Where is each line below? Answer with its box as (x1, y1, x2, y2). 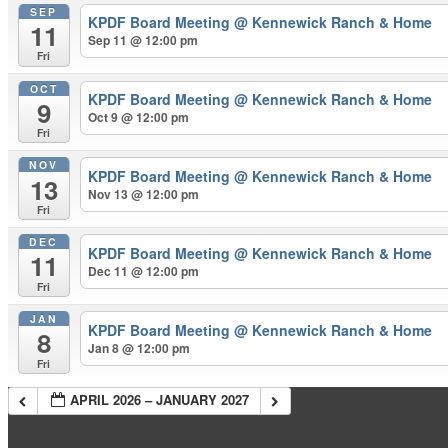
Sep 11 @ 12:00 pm (88, 31, 199, 50)
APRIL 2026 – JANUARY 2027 (70, 389, 250, 409)
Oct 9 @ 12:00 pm (88, 108, 190, 127)
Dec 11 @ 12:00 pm (88, 262, 200, 281)
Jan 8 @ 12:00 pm (88, 339, 191, 358)
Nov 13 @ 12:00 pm (88, 185, 200, 204)
